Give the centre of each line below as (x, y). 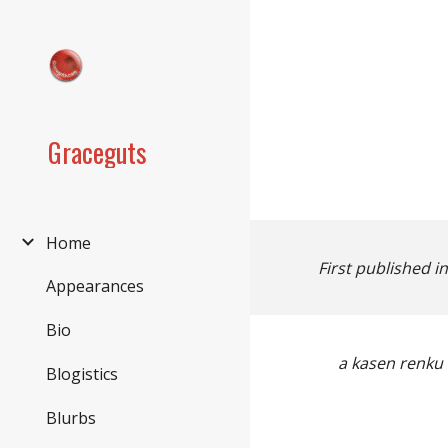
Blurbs (71, 417)
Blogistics (82, 373)
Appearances (95, 286)
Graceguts (97, 152)
